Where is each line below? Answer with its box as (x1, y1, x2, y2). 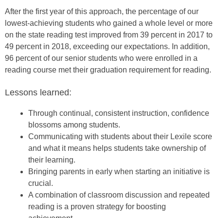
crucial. (28, 179, 53, 188)
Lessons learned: (5, 88, 72, 98)
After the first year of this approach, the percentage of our (5, 7, 199, 16)
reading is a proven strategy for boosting (28, 202, 166, 211)
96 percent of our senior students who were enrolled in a (5, 54, 198, 63)
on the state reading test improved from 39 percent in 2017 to (5, 31, 213, 39)
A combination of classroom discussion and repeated (28, 191, 210, 200)
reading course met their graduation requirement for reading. (5, 66, 211, 74)
